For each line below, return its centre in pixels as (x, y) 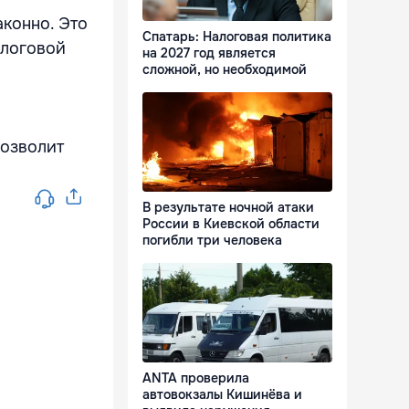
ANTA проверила (196, 378)
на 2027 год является (209, 53)
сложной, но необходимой (225, 70)
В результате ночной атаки (228, 208)
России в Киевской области (231, 224)
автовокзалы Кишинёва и (222, 395)
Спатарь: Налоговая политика (237, 37)
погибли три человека (212, 241)
